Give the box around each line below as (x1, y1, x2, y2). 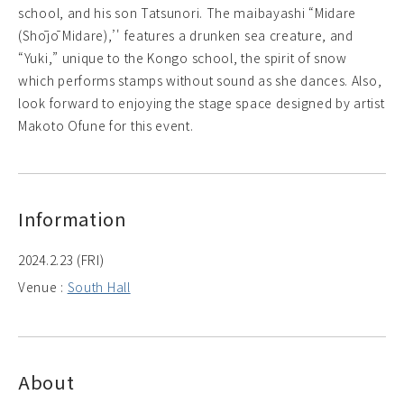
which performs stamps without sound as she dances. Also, (18, 70, 382, 89)
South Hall (67, 277, 131, 296)
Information (18, 205, 127, 232)
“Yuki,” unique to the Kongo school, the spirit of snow (18, 48, 347, 67)
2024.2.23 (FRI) (18, 250, 105, 269)
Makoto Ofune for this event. (18, 115, 194, 134)
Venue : (18, 277, 68, 296)
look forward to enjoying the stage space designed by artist (18, 93, 385, 112)
